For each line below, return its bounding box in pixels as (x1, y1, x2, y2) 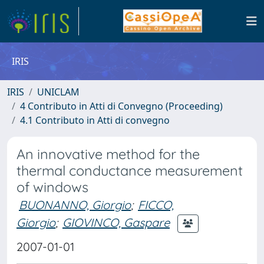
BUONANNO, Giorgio (19, 197, 131, 212)
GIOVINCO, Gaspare (62, 214, 170, 230)
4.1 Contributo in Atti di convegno (20, 114, 170, 127)
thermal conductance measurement (16, 162, 243, 179)
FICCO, (138, 197, 174, 212)
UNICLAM (37, 85, 80, 98)
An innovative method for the (16, 146, 200, 163)
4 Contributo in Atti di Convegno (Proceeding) (20, 100, 223, 113)
